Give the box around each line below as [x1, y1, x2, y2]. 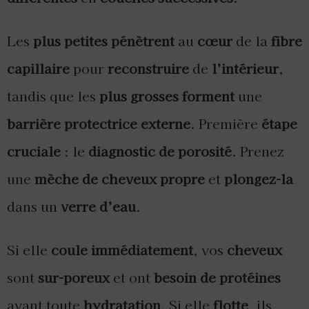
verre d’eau [61, 197, 136, 217]
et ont [110, 268, 154, 288]
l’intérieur [212, 59, 279, 79]
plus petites [33, 31, 108, 51]
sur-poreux [38, 268, 110, 288]
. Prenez [232, 141, 284, 161]
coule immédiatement [51, 240, 193, 260]
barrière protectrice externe [7, 114, 190, 134]
